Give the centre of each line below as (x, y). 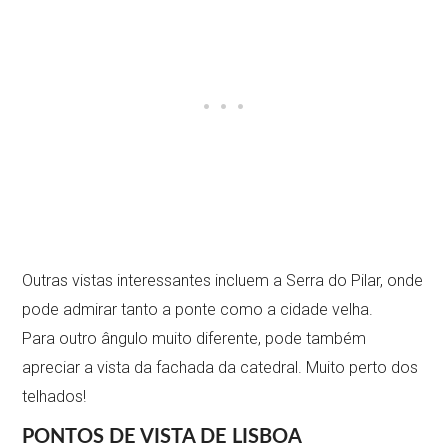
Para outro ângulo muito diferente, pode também (194, 338)
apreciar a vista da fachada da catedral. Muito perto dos (220, 367)
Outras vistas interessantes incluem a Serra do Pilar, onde (223, 280)
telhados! (54, 396)
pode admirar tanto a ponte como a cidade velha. (198, 309)
